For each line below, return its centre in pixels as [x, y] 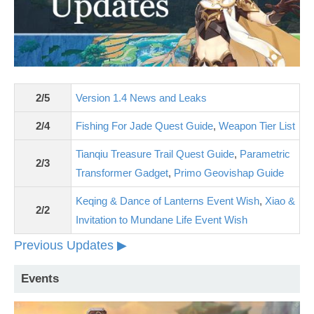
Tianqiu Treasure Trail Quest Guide [155, 153]
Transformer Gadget [122, 172]
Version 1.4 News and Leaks [141, 97]
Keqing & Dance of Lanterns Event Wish [168, 200]
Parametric [265, 153]
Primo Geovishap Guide [229, 172]
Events [40, 278]
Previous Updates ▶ [70, 245]
